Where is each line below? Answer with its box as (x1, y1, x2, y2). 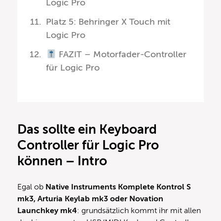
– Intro (63, 154, 107, 169)
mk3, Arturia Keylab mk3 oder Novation (17, 194, 163, 204)
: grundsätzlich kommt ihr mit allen (77, 206, 201, 216)
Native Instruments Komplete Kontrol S (43, 183, 191, 192)
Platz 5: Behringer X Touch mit (46, 17, 171, 27)
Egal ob (17, 183, 43, 192)
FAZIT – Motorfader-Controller (56, 49, 186, 60)
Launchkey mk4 (17, 206, 77, 216)
